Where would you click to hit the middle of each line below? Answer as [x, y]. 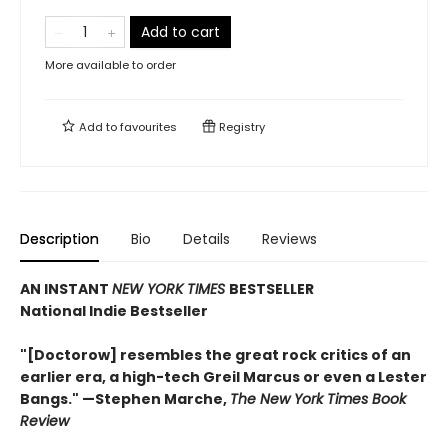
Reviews [289, 238]
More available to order [110, 64]
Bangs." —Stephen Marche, [125, 398]
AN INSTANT [66, 288]
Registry [240, 126]
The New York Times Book [318, 398]
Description [59, 238]
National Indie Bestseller [114, 310]
